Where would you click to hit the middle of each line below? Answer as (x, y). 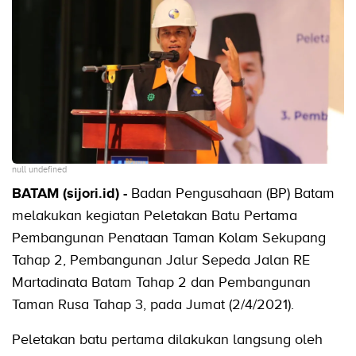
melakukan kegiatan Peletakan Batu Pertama (155, 216)
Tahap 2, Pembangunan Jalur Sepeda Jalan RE (161, 260)
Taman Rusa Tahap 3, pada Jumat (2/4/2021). (153, 305)
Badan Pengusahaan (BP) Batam (233, 193)
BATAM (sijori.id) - (72, 193)
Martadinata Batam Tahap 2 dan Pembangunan (161, 282)
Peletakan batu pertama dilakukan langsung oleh (167, 340)
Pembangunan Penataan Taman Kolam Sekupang (169, 238)
